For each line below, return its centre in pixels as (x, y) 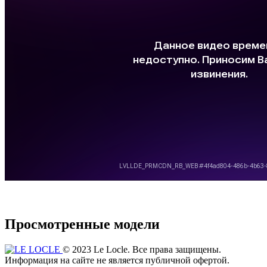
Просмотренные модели (82, 224)
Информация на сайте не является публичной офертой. (117, 260)
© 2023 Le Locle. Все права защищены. (142, 249)
